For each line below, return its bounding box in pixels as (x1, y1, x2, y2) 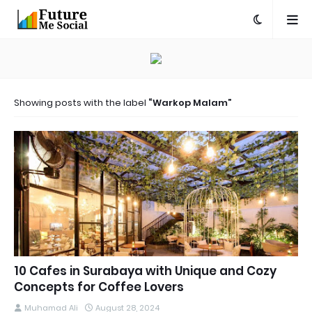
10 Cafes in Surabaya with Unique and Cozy (14, 263, 276, 279)
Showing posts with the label (14, 96, 148, 109)
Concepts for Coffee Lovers (14, 279, 184, 295)
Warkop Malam (153, 96, 228, 109)
